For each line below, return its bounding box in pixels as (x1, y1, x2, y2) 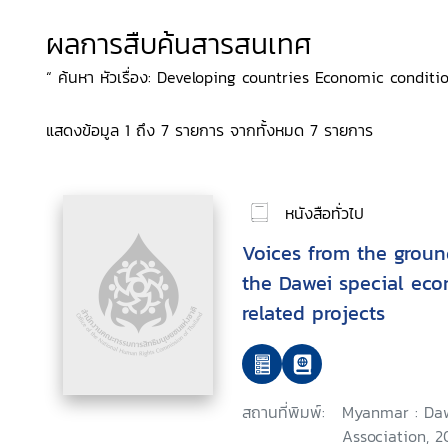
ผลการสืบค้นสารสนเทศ (46, 23, 312, 65)
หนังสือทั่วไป (285, 200, 364, 225)
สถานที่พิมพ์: (242, 400, 325, 424)
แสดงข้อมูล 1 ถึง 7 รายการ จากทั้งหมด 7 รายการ (46, 118, 373, 142)
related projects (242, 298, 385, 328)
